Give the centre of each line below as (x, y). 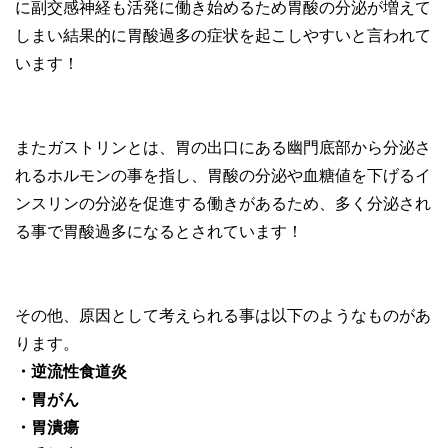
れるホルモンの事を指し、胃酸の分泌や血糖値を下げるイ (223, 175)
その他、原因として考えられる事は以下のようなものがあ (223, 315)
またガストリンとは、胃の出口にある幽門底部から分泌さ (223, 147)
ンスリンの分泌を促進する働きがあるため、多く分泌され (223, 203)
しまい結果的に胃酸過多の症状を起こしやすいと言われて (223, 35)
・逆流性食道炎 (71, 371)
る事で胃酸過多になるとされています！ (159, 231)
